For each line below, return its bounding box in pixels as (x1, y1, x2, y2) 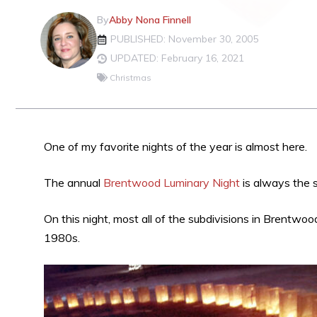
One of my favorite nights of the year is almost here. (44, 139, 307, 154)
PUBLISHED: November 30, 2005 (110, 33, 258, 45)
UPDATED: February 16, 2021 (110, 52, 244, 64)
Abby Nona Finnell (109, 13, 191, 26)
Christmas (110, 72, 151, 83)
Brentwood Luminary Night (103, 175, 240, 190)
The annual (44, 175, 103, 190)
